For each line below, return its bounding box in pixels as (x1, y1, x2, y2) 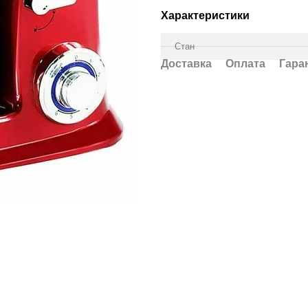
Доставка (161, 58, 212, 69)
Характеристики (161, 10, 250, 21)
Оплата (225, 58, 265, 69)
